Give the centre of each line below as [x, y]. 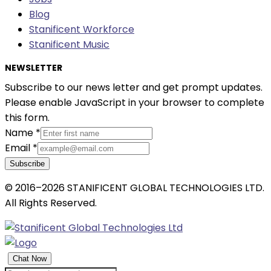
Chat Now [30, 258]
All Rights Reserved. [51, 203]
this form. [27, 117]
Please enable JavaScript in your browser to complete [135, 102]
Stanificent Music [69, 44]
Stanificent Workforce [82, 29]
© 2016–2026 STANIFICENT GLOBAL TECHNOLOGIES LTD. [135, 188]
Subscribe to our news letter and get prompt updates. [134, 87]
